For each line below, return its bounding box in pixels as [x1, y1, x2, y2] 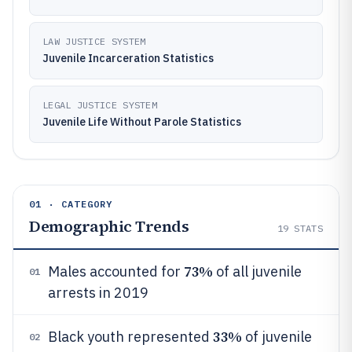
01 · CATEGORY [29, 198, 113, 210]
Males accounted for [48, 262, 184, 280]
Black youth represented [48, 328, 213, 346]
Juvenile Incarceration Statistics [42, 51, 214, 65]
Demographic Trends [29, 215, 189, 237]
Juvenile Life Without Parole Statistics [42, 115, 241, 129]
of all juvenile [212, 262, 302, 280]
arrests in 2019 [48, 284, 148, 302]
